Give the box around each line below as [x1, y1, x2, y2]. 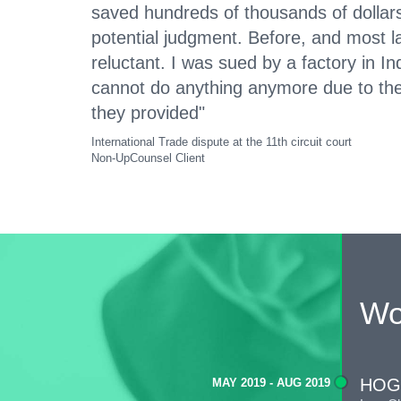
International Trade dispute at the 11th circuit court [91, 135, 352, 149]
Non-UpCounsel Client [91, 151, 205, 166]
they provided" [91, 103, 205, 124]
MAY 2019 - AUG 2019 [211, 376, 334, 390]
